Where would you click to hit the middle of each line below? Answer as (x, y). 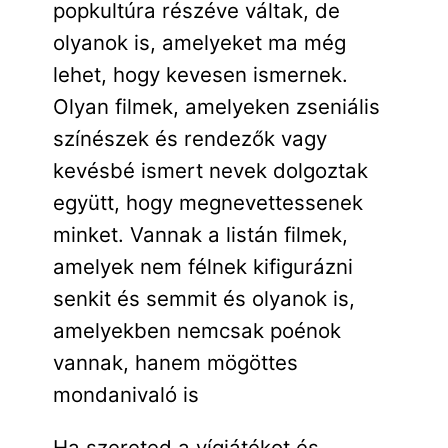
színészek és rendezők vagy (189, 139)
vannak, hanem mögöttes (175, 363)
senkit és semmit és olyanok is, (203, 299)
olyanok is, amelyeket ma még (199, 43)
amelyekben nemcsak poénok (196, 331)
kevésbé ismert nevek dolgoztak (210, 171)
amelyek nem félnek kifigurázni (202, 267)
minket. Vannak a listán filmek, (200, 235)
